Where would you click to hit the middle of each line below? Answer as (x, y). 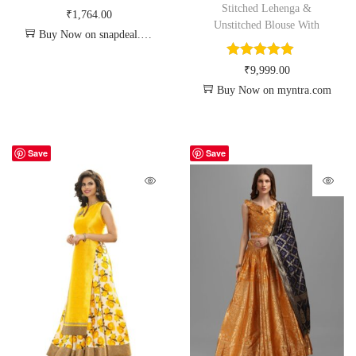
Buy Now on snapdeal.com (90, 35)
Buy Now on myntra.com (275, 91)
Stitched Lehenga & (267, 9)
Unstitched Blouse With (267, 25)
